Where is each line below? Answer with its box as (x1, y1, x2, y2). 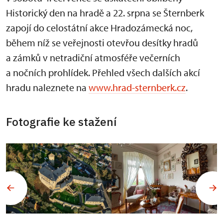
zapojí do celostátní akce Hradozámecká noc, (6, 21, 193, 34)
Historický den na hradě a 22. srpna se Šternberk (6, 6, 204, 19)
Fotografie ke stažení (6, 114, 116, 129)
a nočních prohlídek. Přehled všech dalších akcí (6, 66, 200, 79)
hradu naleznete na (6, 81, 89, 94)
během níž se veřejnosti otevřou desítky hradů (6, 36, 198, 49)
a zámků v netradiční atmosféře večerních (6, 51, 180, 64)
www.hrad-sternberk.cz (89, 81, 186, 94)
